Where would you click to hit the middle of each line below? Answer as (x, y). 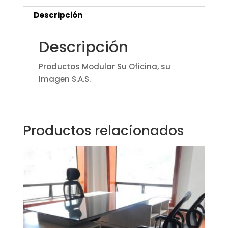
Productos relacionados (103, 131)
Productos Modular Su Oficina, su (104, 66)
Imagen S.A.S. (64, 79)
